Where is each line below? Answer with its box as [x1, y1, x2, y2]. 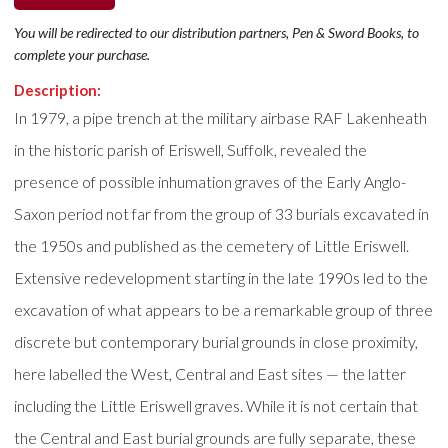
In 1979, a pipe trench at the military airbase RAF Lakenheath [14, 107, 428, 127]
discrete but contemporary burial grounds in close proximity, [14, 331, 419, 351]
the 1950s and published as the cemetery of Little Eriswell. [14, 235, 410, 255]
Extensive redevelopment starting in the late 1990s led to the [14, 267, 429, 287]
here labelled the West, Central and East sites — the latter [14, 363, 407, 383]
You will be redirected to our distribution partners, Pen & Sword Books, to [14, 23, 420, 41]
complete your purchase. [14, 45, 151, 63]
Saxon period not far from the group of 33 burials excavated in [14, 203, 430, 223]
